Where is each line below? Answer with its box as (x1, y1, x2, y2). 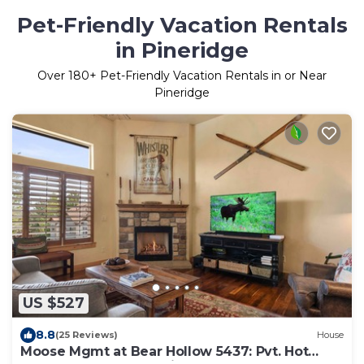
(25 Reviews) (55, 329, 118, 341)
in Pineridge (115, 37, 249, 64)
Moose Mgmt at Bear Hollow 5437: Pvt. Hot (20, 343, 309, 359)
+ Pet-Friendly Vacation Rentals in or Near (89, 68, 327, 84)
